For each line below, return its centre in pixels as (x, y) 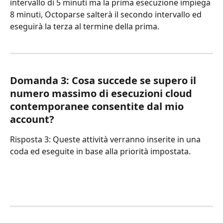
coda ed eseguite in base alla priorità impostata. (100, 152)
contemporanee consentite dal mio (98, 107)
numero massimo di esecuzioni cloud (102, 94)
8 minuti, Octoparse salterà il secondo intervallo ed (107, 15)
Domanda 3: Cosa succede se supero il (104, 81)
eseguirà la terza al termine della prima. (85, 27)
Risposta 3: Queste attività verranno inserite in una (106, 140)
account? (32, 119)
